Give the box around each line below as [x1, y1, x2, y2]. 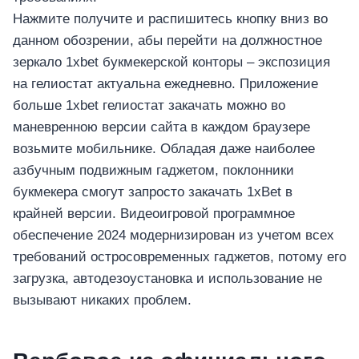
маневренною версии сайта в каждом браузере [13, 119, 310, 135]
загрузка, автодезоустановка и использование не [13, 271, 322, 287]
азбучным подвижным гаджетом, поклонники [13, 163, 294, 179]
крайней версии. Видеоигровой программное [13, 206, 295, 222]
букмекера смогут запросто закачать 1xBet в [13, 184, 292, 200]
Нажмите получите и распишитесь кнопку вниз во [13, 11, 328, 27]
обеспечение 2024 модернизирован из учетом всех [13, 228, 334, 244]
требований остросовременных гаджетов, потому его [13, 249, 346, 265]
